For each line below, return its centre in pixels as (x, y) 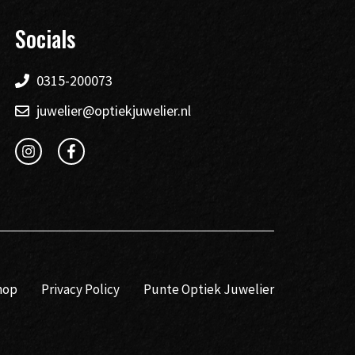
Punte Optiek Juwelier (209, 290)
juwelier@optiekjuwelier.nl (114, 111)
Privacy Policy (80, 290)
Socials (46, 39)
